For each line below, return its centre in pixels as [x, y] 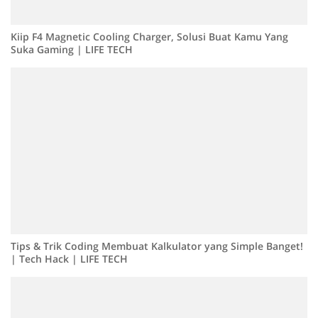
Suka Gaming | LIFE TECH [72, 49]
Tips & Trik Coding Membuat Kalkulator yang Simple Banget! [157, 246]
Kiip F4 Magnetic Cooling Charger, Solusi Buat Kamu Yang [149, 36]
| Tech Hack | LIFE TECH [69, 258]
